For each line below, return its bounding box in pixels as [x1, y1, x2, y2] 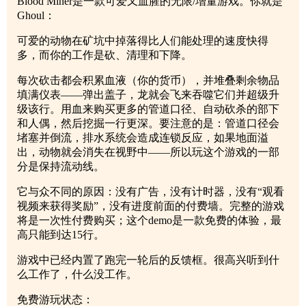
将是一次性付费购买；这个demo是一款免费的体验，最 [17, 214, 281, 227]
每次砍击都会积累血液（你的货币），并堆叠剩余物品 [17, 74, 279, 87]
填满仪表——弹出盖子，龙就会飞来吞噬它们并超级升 [17, 89, 279, 101]
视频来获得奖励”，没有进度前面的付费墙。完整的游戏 [17, 200, 284, 212]
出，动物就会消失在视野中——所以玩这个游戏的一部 [17, 146, 279, 158]
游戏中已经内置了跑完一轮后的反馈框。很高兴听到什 [17, 254, 279, 266]
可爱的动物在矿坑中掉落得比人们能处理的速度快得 [17, 35, 268, 47]
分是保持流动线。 [17, 161, 105, 173]
